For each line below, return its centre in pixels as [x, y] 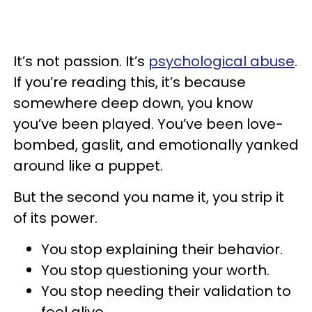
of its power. [55, 218]
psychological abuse [221, 61]
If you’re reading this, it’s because [130, 82]
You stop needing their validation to [166, 291]
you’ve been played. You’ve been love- [148, 124]
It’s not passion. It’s [81, 61]
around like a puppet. [88, 166]
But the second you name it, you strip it [149, 197]
